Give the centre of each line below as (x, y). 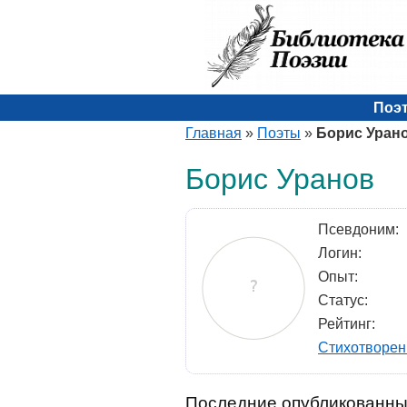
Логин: (340, 253)
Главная (213, 133)
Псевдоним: (358, 229)
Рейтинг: (347, 324)
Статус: (343, 300)
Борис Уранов (280, 179)
